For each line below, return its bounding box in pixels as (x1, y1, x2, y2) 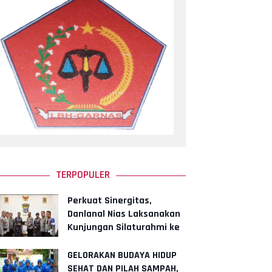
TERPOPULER (55, 168, 110, 182)
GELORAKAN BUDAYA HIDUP (67, 249, 177, 262)
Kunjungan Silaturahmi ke (67, 221, 180, 234)
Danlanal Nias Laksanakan (67, 208, 180, 220)
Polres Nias (67, 234, 115, 247)
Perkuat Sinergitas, (67, 194, 152, 207)
